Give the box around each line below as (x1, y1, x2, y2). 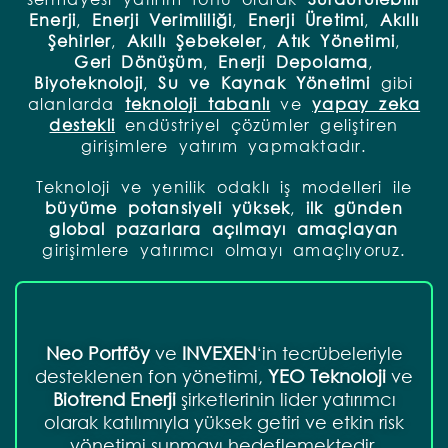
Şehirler (47, 29, 112, 51)
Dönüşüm (121, 50, 203, 72)
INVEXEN (181, 341, 256, 364)
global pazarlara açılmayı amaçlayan (49, 217, 399, 239)
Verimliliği (148, 8, 233, 30)
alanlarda (27, 92, 125, 114)
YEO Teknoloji (268, 364, 386, 387)
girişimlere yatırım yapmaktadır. (81, 134, 367, 156)
